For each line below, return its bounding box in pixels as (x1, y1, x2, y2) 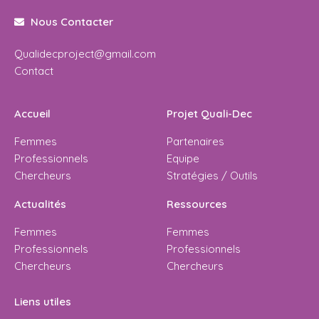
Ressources (167, 197, 227, 211)
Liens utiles (14, 295, 71, 309)
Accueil (14, 107, 51, 121)
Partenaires (167, 135, 224, 149)
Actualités (14, 197, 66, 211)
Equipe (167, 152, 199, 166)
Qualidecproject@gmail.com (14, 47, 156, 61)
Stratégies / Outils (167, 169, 258, 183)
